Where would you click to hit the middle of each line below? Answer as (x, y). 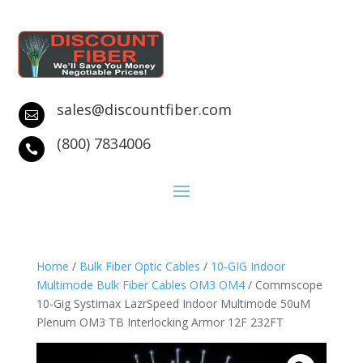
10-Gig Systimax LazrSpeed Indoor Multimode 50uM (173, 303)
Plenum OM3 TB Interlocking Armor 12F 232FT (160, 322)
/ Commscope (283, 285)
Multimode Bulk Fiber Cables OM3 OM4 (140, 285)
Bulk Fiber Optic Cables (139, 266)
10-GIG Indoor (248, 266)
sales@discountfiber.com (144, 109)
